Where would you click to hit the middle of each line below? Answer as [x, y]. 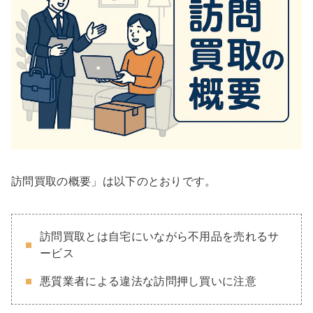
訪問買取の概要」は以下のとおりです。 [114, 182]
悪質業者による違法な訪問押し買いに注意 [148, 282]
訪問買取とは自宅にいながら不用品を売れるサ [160, 237]
